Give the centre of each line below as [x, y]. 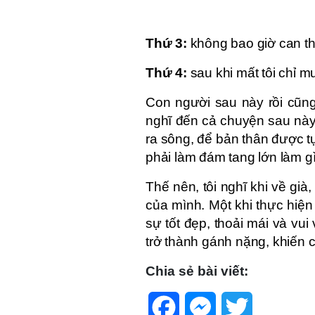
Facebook [210, 300]
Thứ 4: [166, 72]
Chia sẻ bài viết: [197, 271]
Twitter [272, 300]
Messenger [250, 300]
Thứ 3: [166, 43]
